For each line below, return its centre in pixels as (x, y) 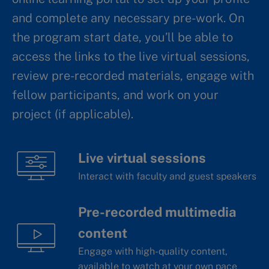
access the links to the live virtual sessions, (131, 57)
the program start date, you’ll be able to (122, 38)
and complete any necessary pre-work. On (128, 18)
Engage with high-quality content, (153, 252)
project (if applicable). (73, 114)
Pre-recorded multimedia (157, 212)
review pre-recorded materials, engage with (133, 76)
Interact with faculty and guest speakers (167, 177)
